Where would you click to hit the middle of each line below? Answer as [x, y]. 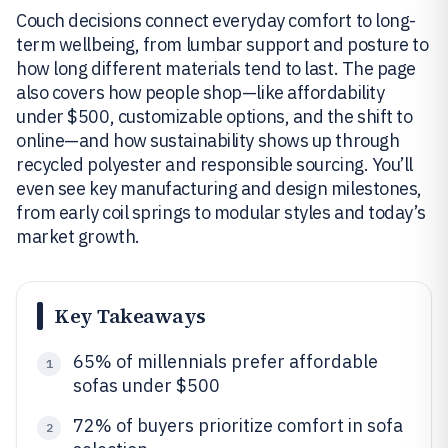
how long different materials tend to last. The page [216, 68]
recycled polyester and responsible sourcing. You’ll [215, 164]
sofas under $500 [146, 385]
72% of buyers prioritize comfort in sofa [238, 425]
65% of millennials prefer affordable [225, 361]
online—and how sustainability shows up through [208, 140]
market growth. [78, 236]
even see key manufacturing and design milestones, [219, 188]
